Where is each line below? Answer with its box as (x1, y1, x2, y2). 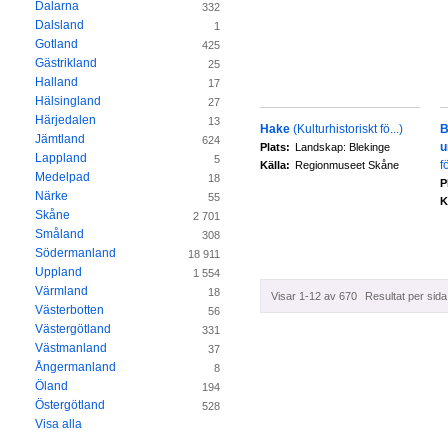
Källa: (260, 159, 290, 171)
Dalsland (35, 18, 84, 33)
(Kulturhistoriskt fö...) (293, 122, 403, 136)
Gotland (35, 37, 78, 52)
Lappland (35, 151, 87, 166)
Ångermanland (35, 360, 116, 375)
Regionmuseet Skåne (295, 159, 399, 171)
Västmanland (35, 341, 107, 356)
